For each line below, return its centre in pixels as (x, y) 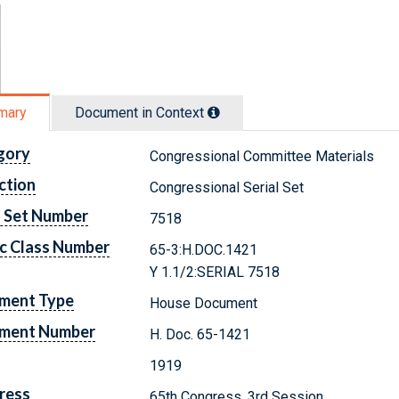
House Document (204, 303)
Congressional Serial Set (227, 187)
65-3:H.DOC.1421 (204, 249)
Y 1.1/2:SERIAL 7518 (215, 272)
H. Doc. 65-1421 (200, 334)
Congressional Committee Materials (262, 156)
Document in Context (141, 112)
